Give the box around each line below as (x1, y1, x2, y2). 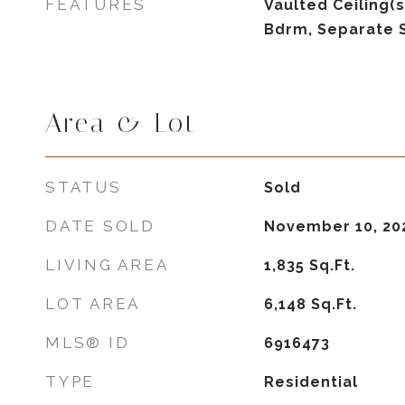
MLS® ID (45, 334, 130, 352)
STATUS (45, 178, 122, 196)
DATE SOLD (45, 217, 155, 235)
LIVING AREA (45, 256, 169, 274)
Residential (263, 373, 358, 391)
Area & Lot (45, 108, 197, 138)
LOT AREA (45, 295, 140, 313)
